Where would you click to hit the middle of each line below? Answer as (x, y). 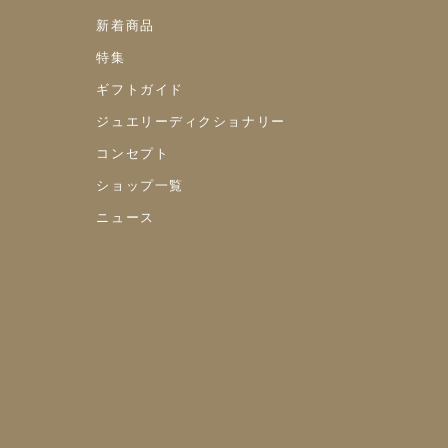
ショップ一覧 (140, 185)
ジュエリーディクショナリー (191, 121)
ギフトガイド (140, 89)
